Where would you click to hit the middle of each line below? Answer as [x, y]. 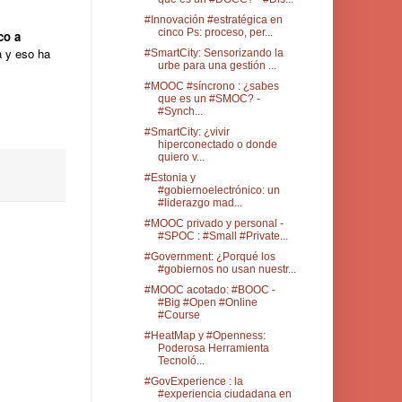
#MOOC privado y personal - [214, 223]
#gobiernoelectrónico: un [218, 190]
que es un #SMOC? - [209, 99]
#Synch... [180, 111]
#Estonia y [170, 178]
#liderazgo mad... [200, 203]
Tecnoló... [181, 361]
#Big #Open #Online [207, 302]
